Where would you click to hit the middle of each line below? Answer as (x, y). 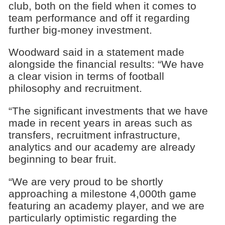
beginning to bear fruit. (62, 159)
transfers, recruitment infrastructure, (94, 135)
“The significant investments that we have (108, 111)
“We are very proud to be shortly (86, 181)
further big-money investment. (80, 30)
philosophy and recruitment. (75, 88)
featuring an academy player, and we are (106, 205)
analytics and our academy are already (102, 147)
